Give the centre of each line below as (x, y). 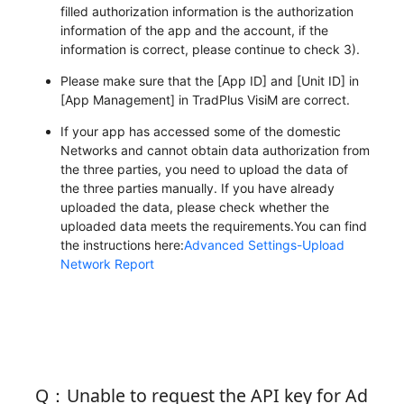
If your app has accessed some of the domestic (200, 131)
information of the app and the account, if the (194, 30)
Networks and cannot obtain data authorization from (215, 150)
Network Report (107, 263)
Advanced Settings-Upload (264, 244)
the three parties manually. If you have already (197, 188)
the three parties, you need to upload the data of (204, 169)
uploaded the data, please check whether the (194, 207)
